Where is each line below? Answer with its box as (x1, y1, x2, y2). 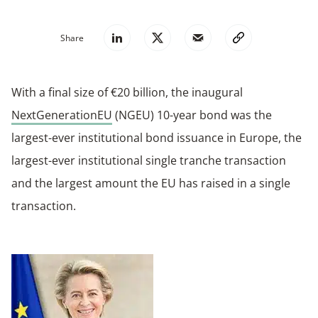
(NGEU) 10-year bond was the (112, 107, 272, 124)
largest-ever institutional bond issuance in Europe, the (11, 130, 302, 146)
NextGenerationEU (11, 107, 112, 124)
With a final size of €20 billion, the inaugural (11, 84, 243, 101)
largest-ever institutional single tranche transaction (11, 153, 286, 169)
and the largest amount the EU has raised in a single (11, 175, 290, 192)
